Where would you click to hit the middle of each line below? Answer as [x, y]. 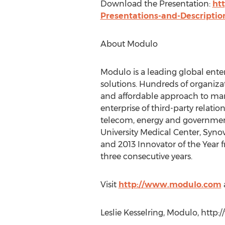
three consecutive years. [146, 156]
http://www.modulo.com [170, 185]
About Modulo [129, 44]
